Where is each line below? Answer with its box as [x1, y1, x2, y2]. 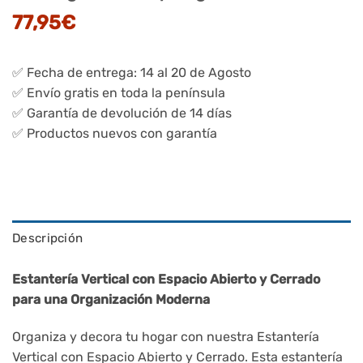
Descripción [12, 231, 83, 246]
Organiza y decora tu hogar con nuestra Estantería [12, 329, 319, 345]
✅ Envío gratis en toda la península [12, 85, 225, 101]
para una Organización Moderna [12, 292, 210, 308]
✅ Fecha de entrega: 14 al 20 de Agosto [12, 65, 251, 81]
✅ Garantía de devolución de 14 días [12, 105, 232, 122]
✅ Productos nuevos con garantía [12, 126, 217, 142]
